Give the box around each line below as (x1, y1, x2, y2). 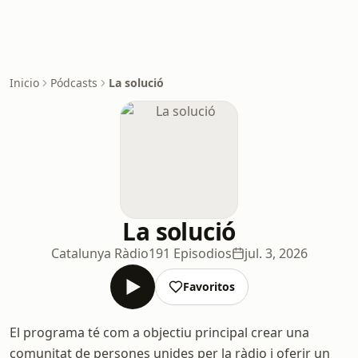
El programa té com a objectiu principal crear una (10, 324, 309, 341)
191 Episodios (148, 245, 232, 262)
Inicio (10, 75, 39, 90)
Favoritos (182, 279, 235, 294)
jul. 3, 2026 (244, 245, 308, 262)
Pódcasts (50, 75, 97, 90)
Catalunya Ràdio (50, 245, 149, 262)
